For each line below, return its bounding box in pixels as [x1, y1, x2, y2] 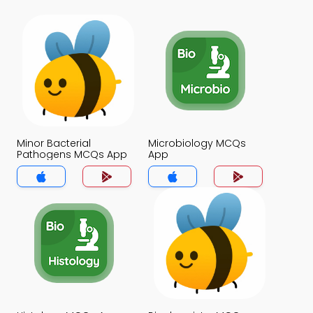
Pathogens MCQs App [17, 147, 127, 161]
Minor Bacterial [17, 136, 91, 150]
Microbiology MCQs [148, 136, 246, 150]
